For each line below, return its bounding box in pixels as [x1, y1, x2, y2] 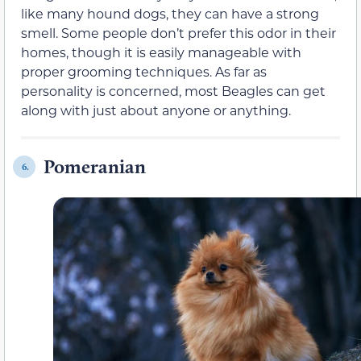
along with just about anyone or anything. [21, 102, 291, 119]
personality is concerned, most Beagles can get [21, 82, 326, 100]
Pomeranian [44, 155, 146, 179]
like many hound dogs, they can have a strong [21, 5, 319, 23]
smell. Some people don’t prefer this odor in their [21, 24, 336, 42]
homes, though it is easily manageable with [21, 44, 301, 61]
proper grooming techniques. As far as [21, 63, 267, 81]
